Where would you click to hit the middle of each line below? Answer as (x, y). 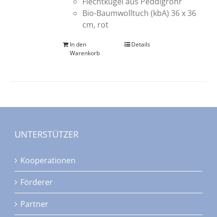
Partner (34, 204)
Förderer (37, 182)
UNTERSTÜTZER (46, 134)
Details (140, 44)
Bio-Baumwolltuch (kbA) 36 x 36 (139, 13)
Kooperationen (48, 161)
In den (78, 44)
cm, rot (96, 24)
